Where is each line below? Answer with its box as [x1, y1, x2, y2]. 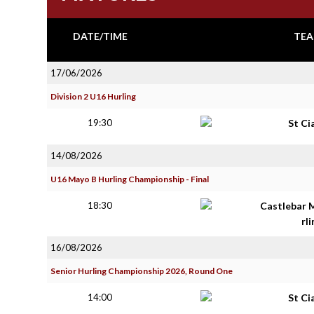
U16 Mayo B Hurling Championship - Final [50, 174, 209, 184]
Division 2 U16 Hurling [50, 91, 136, 102]
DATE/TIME [72, 30, 128, 42]
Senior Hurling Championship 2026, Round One [50, 266, 233, 276]
